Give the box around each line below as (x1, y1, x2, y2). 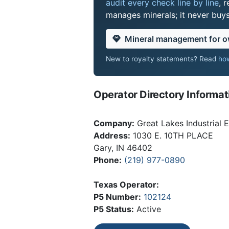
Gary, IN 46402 (94, 142, 152, 153)
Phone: (94, 154, 122, 165)
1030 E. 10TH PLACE (130, 130, 213, 141)
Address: (94, 130, 130, 141)
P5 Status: (94, 203, 134, 214)
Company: (94, 118, 134, 128)
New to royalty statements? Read (106, 54, 218, 63)
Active (134, 203, 161, 214)
